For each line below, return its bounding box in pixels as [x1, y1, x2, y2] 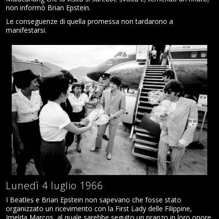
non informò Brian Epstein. [6, 3, 90, 13]
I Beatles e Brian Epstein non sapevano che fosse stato [6, 195, 181, 204]
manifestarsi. [6, 25, 46, 35]
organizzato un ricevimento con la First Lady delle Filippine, [6, 203, 192, 213]
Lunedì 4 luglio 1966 [6, 179, 106, 193]
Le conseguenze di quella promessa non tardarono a [6, 16, 173, 26]
